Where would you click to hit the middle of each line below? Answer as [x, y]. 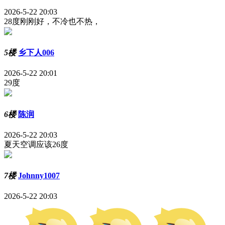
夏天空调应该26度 [36, 144]
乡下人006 [36, 53]
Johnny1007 [39, 176]
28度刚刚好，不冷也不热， [52, 21]
